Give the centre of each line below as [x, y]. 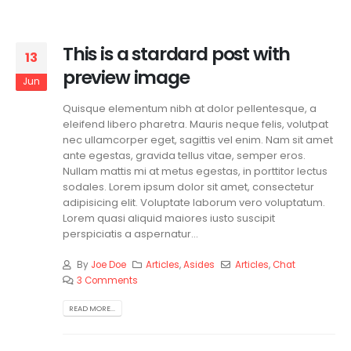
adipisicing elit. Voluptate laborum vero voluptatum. [194, 202]
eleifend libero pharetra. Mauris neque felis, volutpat [195, 124]
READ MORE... [92, 308]
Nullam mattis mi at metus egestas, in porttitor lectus [195, 171]
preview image [126, 78]
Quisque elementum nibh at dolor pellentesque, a [190, 108]
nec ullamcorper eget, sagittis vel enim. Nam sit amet [198, 139]
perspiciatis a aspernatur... [130, 233]
